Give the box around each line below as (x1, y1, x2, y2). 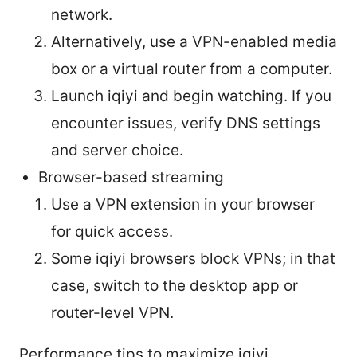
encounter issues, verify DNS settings (51, 113, 320, 132)
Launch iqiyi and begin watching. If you (51, 86, 331, 105)
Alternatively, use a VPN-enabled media (51, 32, 337, 51)
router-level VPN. (51, 303, 174, 322)
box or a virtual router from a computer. (51, 59, 332, 78)
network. (51, 5, 112, 24)
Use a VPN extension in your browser (51, 194, 315, 214)
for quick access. (51, 222, 173, 241)
